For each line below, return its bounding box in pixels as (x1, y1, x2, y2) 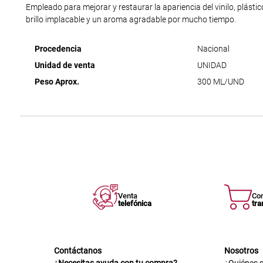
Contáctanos (54, 246, 102, 255)
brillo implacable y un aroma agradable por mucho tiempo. (25, 15, 236, 25)
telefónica (118, 199, 152, 208)
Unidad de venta (34, 60, 95, 70)
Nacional (197, 44, 230, 54)
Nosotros (224, 246, 258, 255)
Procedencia (34, 44, 82, 54)
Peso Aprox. (34, 77, 79, 87)
